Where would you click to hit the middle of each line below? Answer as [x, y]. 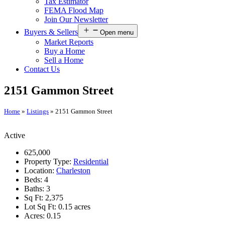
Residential [91, 162]
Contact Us [42, 69]
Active [15, 136]
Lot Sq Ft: [41, 207]
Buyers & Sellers [51, 32]
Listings [38, 111]
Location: [40, 171]
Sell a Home [64, 60]
